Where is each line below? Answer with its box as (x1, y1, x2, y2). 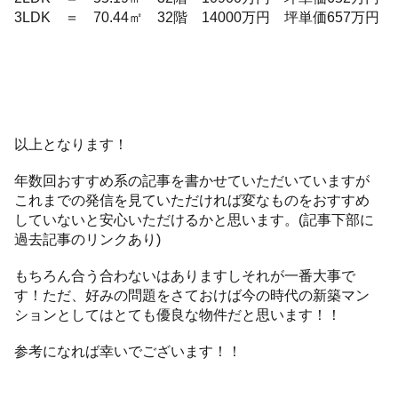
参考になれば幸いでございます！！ (14, 343, 243, 360)
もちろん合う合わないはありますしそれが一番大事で (14, 267, 356, 284)
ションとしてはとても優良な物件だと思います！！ (14, 306, 342, 323)
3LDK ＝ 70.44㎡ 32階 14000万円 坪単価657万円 (14, 8, 380, 25)
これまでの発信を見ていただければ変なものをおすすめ (14, 192, 370, 209)
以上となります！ (14, 136, 129, 153)
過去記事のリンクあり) (14, 231, 162, 248)
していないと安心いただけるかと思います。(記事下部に (14, 211, 375, 228)
